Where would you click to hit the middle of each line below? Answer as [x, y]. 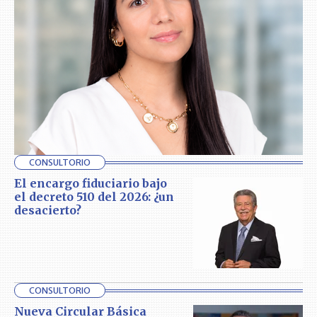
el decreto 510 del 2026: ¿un [94, 197]
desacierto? [48, 211]
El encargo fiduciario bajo [91, 184]
